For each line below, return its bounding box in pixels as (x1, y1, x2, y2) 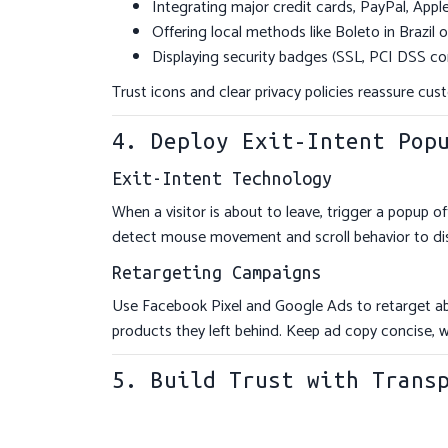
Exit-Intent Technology (112, 168, 332, 189)
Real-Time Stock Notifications (112, 407, 402, 428)
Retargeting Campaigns (112, 262, 322, 283)
